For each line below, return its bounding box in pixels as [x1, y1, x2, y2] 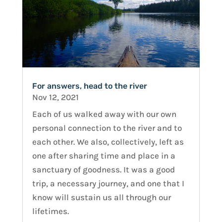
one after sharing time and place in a [32, 150, 175, 161]
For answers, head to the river [32, 81, 147, 91]
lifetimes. [32, 206, 69, 216]
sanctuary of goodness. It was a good [32, 164, 175, 174]
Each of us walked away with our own [32, 109, 176, 119]
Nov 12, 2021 [32, 92, 79, 102]
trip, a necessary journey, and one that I [32, 178, 184, 188]
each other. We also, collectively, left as [32, 136, 184, 147]
